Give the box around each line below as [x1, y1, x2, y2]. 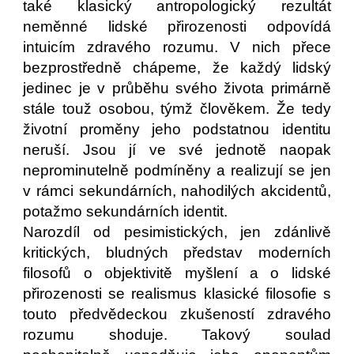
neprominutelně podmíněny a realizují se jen [23, 162, 331, 179]
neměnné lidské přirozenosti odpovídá [23, 18, 331, 35]
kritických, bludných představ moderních [23, 244, 331, 261]
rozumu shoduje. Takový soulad [23, 326, 331, 343]
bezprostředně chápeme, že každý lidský [23, 59, 331, 76]
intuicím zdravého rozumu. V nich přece [23, 39, 331, 55]
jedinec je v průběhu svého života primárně [23, 80, 331, 96]
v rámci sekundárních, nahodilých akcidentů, [23, 183, 331, 199]
